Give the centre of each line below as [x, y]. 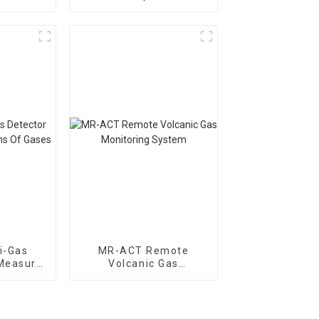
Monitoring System [143, 276]
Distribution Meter [143, 7]
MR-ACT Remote [122, 250]
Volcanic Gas [143, 263]
